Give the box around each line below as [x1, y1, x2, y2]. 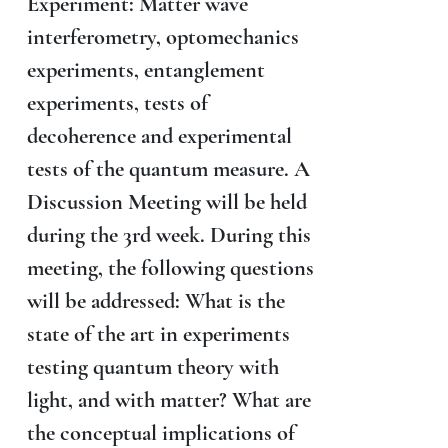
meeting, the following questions [26, 253, 314, 281]
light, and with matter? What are [26, 385, 311, 413]
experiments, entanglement [26, 55, 265, 83]
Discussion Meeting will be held [26, 187, 307, 215]
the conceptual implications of [26, 418, 295, 446]
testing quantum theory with [26, 352, 279, 380]
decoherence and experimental [26, 121, 292, 149]
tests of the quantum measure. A [26, 154, 310, 182]
